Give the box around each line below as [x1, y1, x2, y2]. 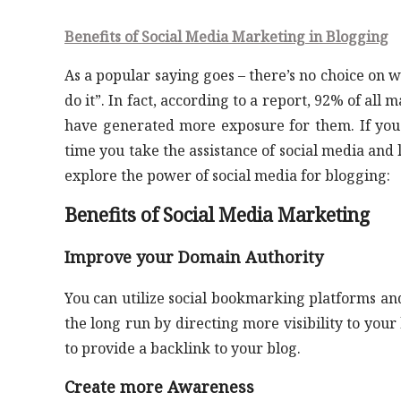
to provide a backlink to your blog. [64, 338, 301, 358]
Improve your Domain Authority [64, 246, 323, 268]
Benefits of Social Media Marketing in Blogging [64, 27, 388, 47]
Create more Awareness [64, 376, 254, 397]
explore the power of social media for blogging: [64, 166, 390, 185]
